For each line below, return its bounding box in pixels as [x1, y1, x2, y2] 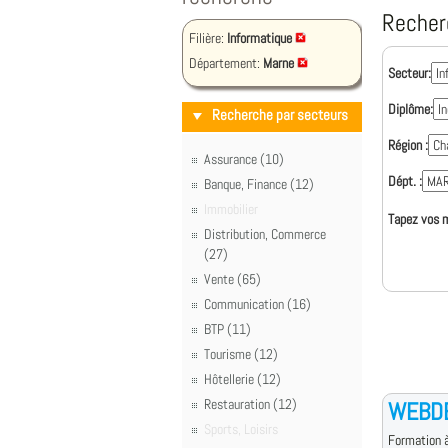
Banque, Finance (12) [204, 175, 314, 193]
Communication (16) [204, 295, 311, 313]
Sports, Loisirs [204, 420, 278, 438]
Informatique [227, 29, 292, 47]
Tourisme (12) [204, 345, 278, 363]
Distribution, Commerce [204, 225, 326, 243]
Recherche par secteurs [212, 105, 348, 125]
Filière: [189, 29, 227, 47]
